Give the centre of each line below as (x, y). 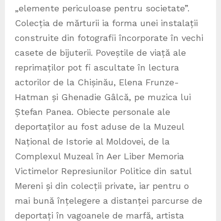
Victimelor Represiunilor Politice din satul (103, 171)
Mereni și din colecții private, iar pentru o (102, 185)
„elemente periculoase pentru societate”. (102, 8)
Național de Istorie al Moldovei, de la (92, 141)
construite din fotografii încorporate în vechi (109, 37)
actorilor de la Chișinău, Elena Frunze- (97, 82)
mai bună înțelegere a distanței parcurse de (109, 200)
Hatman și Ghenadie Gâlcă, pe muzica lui (103, 97)
